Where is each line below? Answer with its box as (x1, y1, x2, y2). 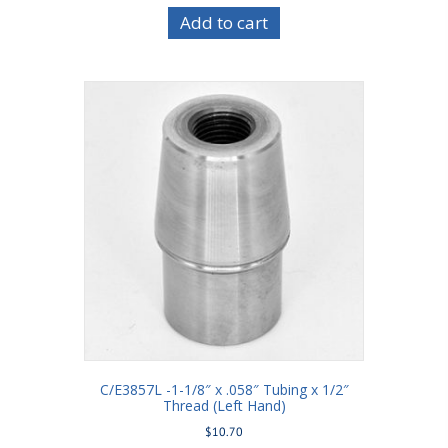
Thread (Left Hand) (162, 396, 286, 416)
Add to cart (180, 11, 268, 35)
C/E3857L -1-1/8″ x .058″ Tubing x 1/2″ (99, 380, 349, 400)
